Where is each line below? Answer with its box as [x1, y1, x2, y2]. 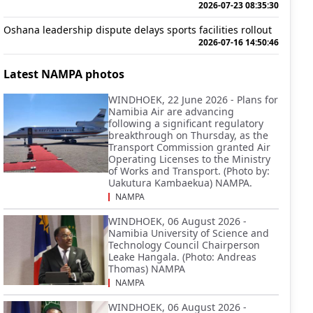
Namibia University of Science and [108, 226, 269, 240]
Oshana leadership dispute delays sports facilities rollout [3, 23, 272, 36]
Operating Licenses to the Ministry [108, 152, 270, 166]
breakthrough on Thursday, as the [108, 129, 268, 142]
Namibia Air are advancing [108, 105, 234, 118]
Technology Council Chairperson [108, 238, 260, 252]
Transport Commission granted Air [108, 140, 270, 154]
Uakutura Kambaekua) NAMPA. [108, 176, 252, 189]
